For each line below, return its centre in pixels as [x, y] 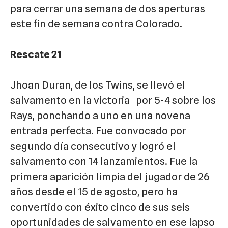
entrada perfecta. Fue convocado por [98, 131]
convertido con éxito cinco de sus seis [100, 207]
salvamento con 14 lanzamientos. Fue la [104, 162]
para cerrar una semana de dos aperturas [108, 9]
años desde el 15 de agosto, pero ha [94, 192]
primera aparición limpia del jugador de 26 [110, 177]
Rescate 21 [36, 55]
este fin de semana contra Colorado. [96, 24]
